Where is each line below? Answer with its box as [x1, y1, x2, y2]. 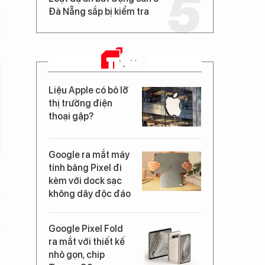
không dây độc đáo [49, 188, 131, 199]
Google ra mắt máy [49, 149, 130, 160]
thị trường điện [49, 98, 112, 109]
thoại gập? [49, 111, 93, 122]
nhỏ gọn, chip [49, 249, 105, 260]
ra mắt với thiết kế [49, 236, 125, 247]
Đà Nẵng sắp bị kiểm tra [49, 6, 149, 17]
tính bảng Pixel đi [49, 162, 122, 173]
